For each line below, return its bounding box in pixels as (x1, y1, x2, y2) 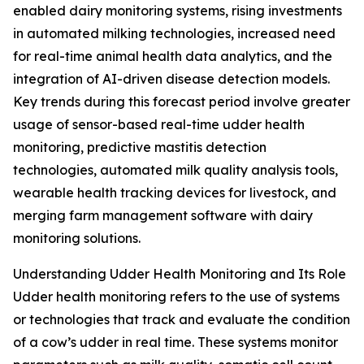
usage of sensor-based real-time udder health (13, 116, 305, 133)
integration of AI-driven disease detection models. (13, 71, 330, 88)
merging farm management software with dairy (13, 207, 313, 224)
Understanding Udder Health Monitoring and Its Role (13, 266, 346, 283)
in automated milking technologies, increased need (13, 25, 336, 42)
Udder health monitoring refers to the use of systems (13, 288, 340, 305)
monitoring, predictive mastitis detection (13, 139, 266, 156)
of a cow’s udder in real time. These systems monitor (13, 334, 338, 351)
